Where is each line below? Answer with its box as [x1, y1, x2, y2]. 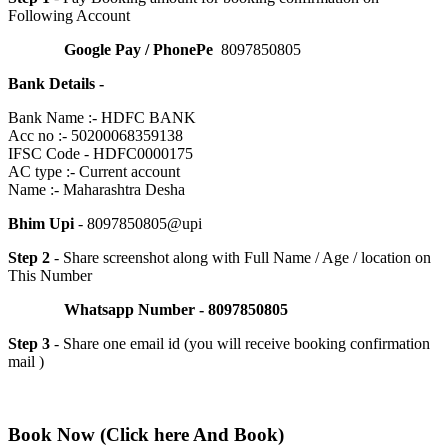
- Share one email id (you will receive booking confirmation [50, 335, 430, 353]
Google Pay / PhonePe [8, 41, 217, 59]
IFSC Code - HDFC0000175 [8, 145, 193, 163]
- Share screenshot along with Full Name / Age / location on [50, 249, 431, 267]
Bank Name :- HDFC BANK [8, 109, 196, 127]
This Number [8, 267, 96, 285]
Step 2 [8, 249, 50, 267]
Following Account [8, 7, 130, 25]
